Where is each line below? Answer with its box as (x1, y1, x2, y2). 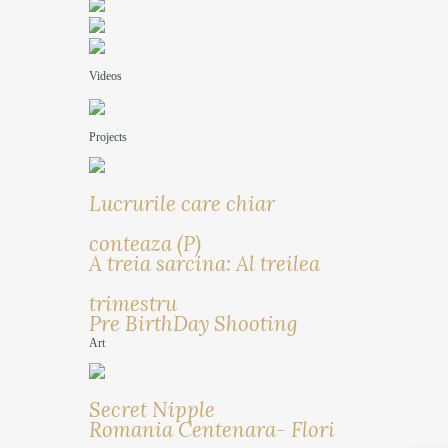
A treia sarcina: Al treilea (88, 249, 320, 277)
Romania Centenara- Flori (88, 415, 335, 443)
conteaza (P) (88, 229, 201, 257)
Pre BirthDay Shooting (88, 309, 298, 337)
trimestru (88, 289, 177, 317)
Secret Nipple (88, 395, 215, 423)
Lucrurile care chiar (88, 189, 275, 217)
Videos (88, 68, 122, 83)
